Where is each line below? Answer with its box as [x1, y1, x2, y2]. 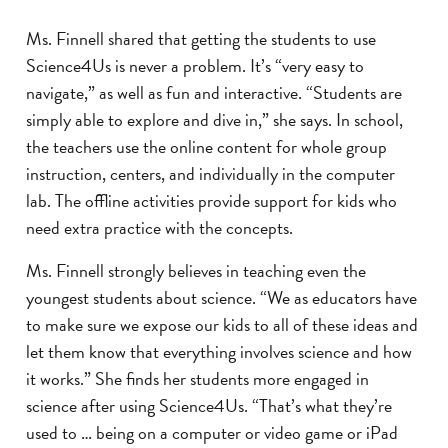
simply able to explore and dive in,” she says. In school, [26, 106, 403, 134]
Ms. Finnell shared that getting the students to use [26, 25, 376, 53]
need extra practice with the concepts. [26, 214, 293, 242]
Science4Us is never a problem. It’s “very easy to [26, 52, 364, 80]
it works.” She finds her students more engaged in [26, 365, 369, 393]
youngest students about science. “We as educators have [26, 284, 417, 312]
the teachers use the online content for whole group [26, 133, 387, 161]
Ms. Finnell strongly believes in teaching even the [26, 257, 366, 285]
